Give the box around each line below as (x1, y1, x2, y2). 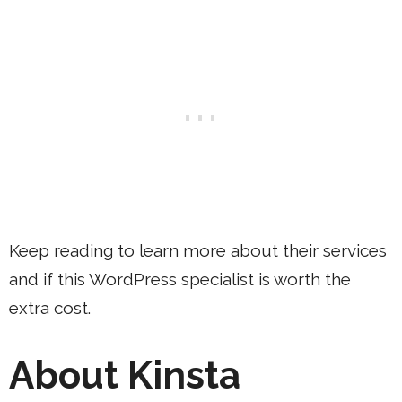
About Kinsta (9, 354, 240, 398)
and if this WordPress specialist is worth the (9, 268, 351, 289)
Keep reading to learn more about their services (9, 240, 387, 260)
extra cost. (9, 297, 91, 318)
